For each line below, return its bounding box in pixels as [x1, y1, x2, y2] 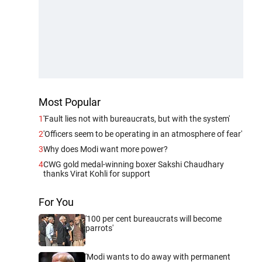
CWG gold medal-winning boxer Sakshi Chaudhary [43, 159, 224, 169]
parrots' [85, 223, 113, 233]
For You [39, 195, 74, 208]
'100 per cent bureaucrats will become [85, 213, 222, 223]
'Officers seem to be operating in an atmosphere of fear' [43, 129, 242, 139]
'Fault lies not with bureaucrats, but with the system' [43, 113, 230, 123]
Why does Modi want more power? [43, 144, 168, 154]
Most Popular [39, 95, 101, 108]
